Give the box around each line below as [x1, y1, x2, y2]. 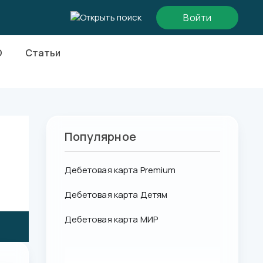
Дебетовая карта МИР [64, 213, 158, 226]
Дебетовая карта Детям [64, 188, 168, 201]
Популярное [64, 129, 136, 145]
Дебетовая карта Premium [64, 164, 176, 177]
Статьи [25, 46, 60, 59]
